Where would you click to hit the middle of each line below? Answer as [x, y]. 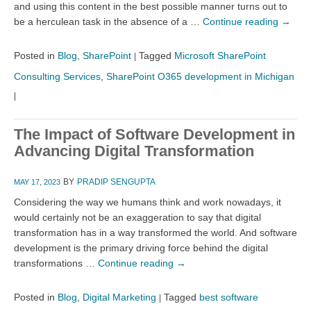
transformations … [56, 263]
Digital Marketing [119, 297]
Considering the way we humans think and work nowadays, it [148, 202]
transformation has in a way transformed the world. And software [155, 232]
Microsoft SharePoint [220, 55]
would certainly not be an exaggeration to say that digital [137, 217]
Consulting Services [57, 76]
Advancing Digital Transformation [134, 151]
